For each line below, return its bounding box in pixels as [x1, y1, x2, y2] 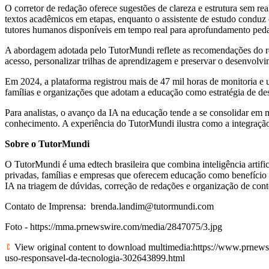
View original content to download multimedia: [12, 241, 193, 252]
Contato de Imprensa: [5, 201, 91, 211]
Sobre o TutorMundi [5, 138, 89, 149]
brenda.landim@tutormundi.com [91, 201, 214, 211]
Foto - [5, 221, 30, 232]
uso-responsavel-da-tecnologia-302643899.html [5, 252, 185, 263]
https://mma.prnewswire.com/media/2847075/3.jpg [30, 221, 222, 232]
